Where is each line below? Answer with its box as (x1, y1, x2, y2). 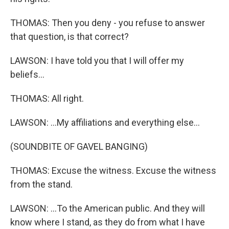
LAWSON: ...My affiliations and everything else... (10, 117, 200, 128)
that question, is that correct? (10, 31, 129, 42)
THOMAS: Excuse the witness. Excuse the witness (10, 165, 216, 176)
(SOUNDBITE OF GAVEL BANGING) (10, 141, 148, 152)
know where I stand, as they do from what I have (10, 217, 205, 227)
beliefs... (10, 69, 44, 80)
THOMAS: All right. (10, 93, 84, 104)
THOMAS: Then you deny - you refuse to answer (10, 17, 205, 28)
